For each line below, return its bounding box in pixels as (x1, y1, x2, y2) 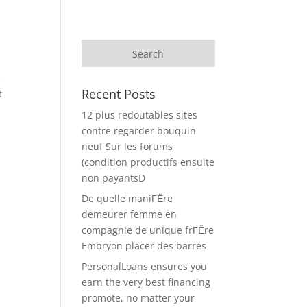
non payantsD (82, 171, 146, 184)
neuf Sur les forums (82, 140, 173, 153)
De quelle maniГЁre (82, 192, 173, 205)
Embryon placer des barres (82, 239, 207, 252)
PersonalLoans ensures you (82, 260, 208, 273)
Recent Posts (82, 86, 156, 102)
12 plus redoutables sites (82, 108, 198, 121)
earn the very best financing (82, 275, 211, 288)
